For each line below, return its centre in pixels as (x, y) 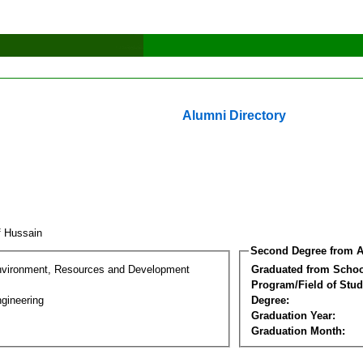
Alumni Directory (234, 115)
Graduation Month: (298, 331)
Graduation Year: (293, 315)
